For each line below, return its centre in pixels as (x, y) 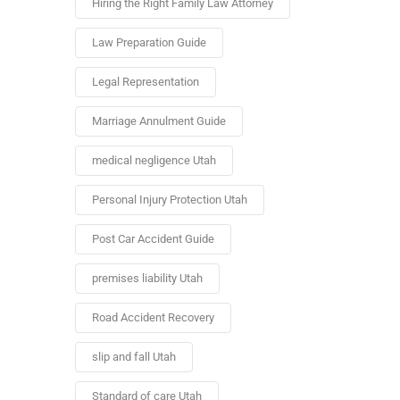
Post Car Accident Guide (153, 239)
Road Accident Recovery (153, 317)
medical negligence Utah (154, 160)
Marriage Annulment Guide (158, 121)
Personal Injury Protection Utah (169, 200)
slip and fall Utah (133, 357)
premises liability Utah (147, 278)
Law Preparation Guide (149, 42)
